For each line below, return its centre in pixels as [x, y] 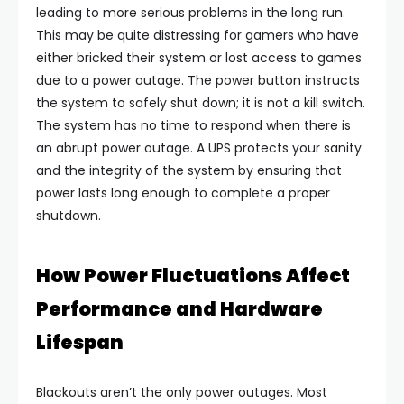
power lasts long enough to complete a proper [183, 193]
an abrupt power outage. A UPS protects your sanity [199, 148]
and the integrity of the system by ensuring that [189, 170]
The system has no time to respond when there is [193, 125]
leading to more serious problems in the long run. [191, 13]
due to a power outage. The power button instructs [198, 80]
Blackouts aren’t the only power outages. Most [182, 392]
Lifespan [80, 342]
